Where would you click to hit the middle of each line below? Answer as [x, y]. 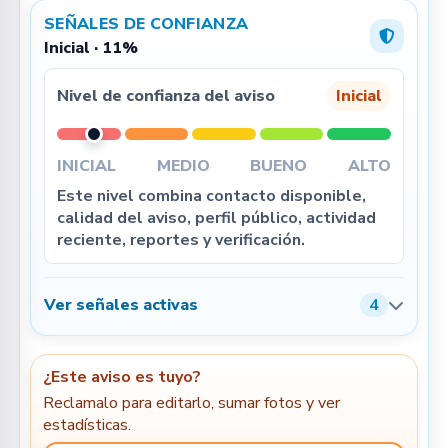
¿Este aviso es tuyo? [122, 377]
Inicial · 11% [91, 48]
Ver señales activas [121, 305]
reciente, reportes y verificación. [181, 240]
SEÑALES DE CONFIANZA [146, 24]
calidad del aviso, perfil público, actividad [216, 218]
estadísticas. [87, 425]
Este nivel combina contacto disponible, [211, 196]
